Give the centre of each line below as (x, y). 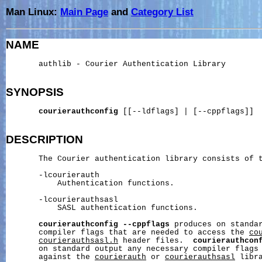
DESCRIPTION (44, 139)
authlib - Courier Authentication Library (116, 65)
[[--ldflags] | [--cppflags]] (186, 112)
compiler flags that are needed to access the (127, 233)
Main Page (84, 12)
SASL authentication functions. (102, 208)
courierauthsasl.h (78, 241)
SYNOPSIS (35, 92)
